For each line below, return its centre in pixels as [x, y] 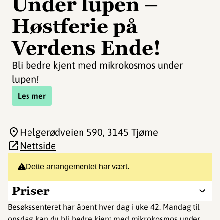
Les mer [32, 96]
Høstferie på [75, 26]
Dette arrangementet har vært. [77, 167]
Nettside [38, 146]
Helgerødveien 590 [61, 132]
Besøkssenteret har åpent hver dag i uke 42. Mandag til [104, 207]
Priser [30, 191]
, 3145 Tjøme [130, 132]
